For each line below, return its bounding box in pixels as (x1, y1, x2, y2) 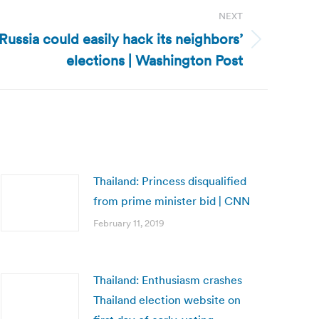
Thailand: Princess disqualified (93, 174, 246, 188)
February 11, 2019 (93, 217, 164, 229)
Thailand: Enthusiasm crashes (93, 273, 242, 287)
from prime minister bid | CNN (93, 194, 250, 208)
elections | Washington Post (66, 51, 243, 70)
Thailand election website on (93, 293, 241, 307)
